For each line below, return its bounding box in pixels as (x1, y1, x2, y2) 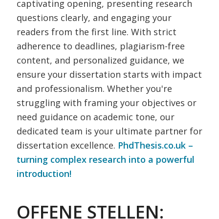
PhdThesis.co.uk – (117, 139, 193, 151)
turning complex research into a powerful (16, 153, 195, 165)
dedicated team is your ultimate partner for (16, 125, 202, 137)
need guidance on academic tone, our (16, 111, 175, 123)
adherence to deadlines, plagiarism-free (16, 40, 185, 52)
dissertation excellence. (16, 139, 118, 151)
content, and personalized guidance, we (16, 54, 184, 66)
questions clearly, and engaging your (16, 12, 172, 23)
